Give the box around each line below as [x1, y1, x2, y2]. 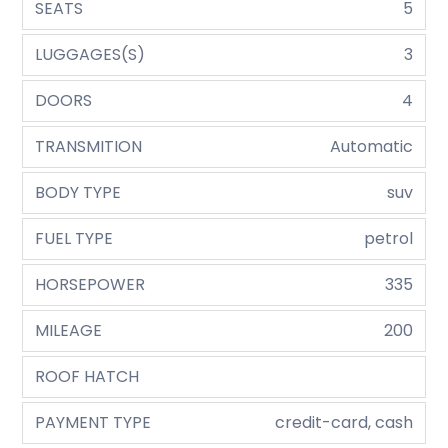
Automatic [329, 135, 413, 159]
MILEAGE [35, 319, 103, 343]
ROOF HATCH [35, 365, 140, 389]
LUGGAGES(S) [35, 43, 146, 67]
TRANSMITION [35, 135, 143, 159]
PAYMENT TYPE [35, 411, 152, 435]
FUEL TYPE [35, 227, 114, 251]
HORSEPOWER [35, 273, 146, 297]
